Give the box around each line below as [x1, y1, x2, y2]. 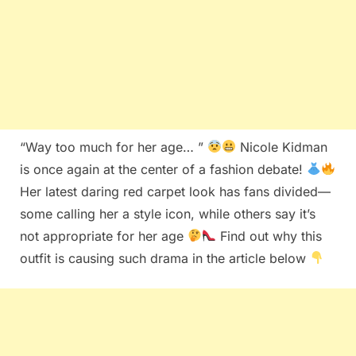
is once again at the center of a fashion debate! [20, 161, 307, 177]
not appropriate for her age [20, 227, 188, 244]
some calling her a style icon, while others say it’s [20, 205, 315, 222]
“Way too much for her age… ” [20, 138, 207, 155]
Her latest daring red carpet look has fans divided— [20, 183, 331, 199]
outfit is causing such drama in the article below [20, 250, 310, 266]
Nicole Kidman [236, 138, 328, 155]
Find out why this [216, 227, 323, 244]
